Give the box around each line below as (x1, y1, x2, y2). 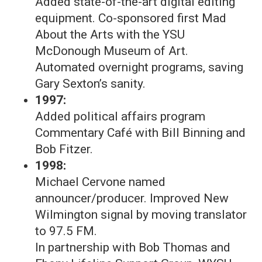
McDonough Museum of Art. (35, 44, 188, 58)
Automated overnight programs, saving (35, 60, 243, 74)
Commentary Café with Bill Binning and (35, 126, 246, 140)
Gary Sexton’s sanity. (35, 77, 146, 91)
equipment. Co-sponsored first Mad (35, 11, 226, 25)
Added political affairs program (35, 109, 205, 123)
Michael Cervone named (35, 175, 166, 189)
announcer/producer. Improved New (35, 191, 229, 205)
